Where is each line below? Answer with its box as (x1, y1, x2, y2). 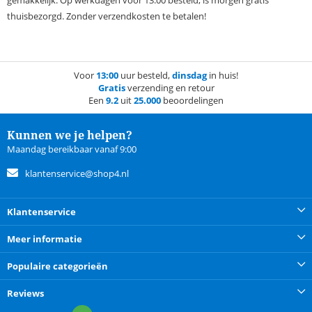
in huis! (207, 69, 238, 82)
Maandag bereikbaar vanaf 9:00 (7, 143, 136, 156)
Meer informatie (7, 233, 82, 246)
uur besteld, (118, 69, 172, 82)
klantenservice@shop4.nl (25, 167, 129, 180)
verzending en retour (125, 81, 214, 95)
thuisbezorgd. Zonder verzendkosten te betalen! (7, 10, 206, 23)
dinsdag (172, 69, 207, 82)
